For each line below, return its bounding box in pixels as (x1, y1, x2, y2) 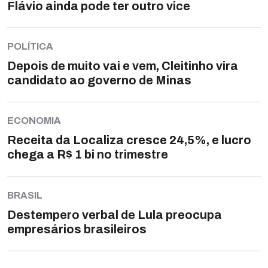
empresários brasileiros (7, 222, 147, 236)
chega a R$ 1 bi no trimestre (7, 148, 168, 162)
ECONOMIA (7, 115, 61, 126)
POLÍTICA (7, 41, 53, 52)
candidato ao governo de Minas (7, 74, 191, 87)
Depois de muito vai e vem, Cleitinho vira (7, 59, 238, 73)
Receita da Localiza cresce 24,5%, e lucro (7, 133, 251, 147)
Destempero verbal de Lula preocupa (7, 208, 222, 221)
